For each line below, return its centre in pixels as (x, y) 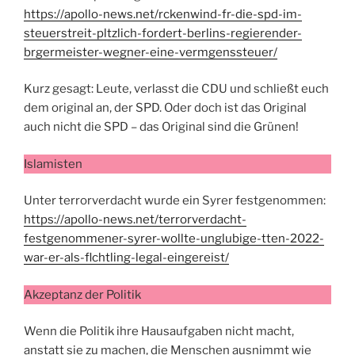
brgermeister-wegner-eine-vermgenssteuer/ (151, 52)
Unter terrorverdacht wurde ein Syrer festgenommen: (175, 201)
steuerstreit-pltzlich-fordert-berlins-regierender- (163, 33)
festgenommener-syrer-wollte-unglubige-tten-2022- (174, 239)
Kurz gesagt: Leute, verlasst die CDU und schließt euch (176, 89)
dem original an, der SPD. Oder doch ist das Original (165, 108)
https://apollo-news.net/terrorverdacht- (135, 220)
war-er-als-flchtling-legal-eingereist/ (126, 258)
